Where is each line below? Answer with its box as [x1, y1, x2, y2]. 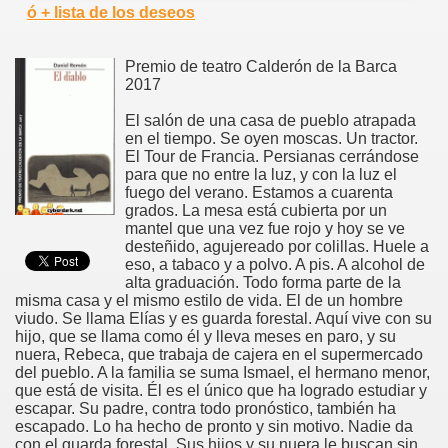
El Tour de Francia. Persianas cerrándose [125, 147, 419, 165]
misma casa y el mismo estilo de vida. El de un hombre [15, 291, 403, 309]
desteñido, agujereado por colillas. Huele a [125, 237, 429, 255]
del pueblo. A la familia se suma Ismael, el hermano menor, [15, 363, 430, 381]
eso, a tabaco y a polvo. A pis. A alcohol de [125, 255, 425, 273]
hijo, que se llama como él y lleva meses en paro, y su [15, 327, 396, 345]
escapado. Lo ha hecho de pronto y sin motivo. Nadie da [15, 417, 413, 435]
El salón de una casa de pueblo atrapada [125, 111, 416, 129]
